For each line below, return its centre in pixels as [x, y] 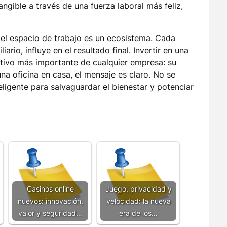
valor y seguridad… [50, 213]
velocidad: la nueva [138, 201]
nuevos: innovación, [50, 201]
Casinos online [50, 189]
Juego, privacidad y [138, 189]
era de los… [138, 213]
